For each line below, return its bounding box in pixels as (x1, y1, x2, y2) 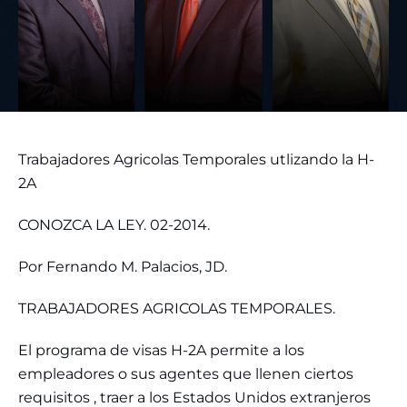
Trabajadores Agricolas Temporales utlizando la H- (18, 151, 374, 169)
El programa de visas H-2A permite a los (18, 342, 304, 360)
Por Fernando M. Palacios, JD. (18, 258, 227, 276)
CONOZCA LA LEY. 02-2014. (18, 216, 210, 234)
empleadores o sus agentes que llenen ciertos (18, 365, 353, 383)
